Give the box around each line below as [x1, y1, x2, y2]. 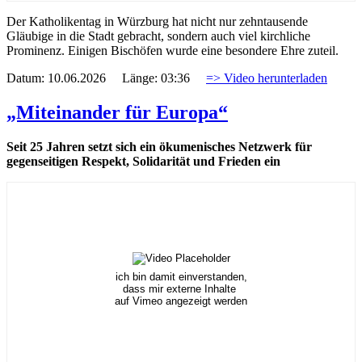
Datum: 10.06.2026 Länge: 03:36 [6, 71, 206, 86]
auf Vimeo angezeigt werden [115, 295, 247, 308]
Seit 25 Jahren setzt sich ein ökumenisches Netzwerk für [6, 140, 312, 154]
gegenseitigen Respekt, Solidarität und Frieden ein [6, 154, 280, 169]
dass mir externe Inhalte [123, 283, 239, 296]
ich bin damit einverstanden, [115, 271, 247, 284]
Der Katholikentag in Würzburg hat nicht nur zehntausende [6, 15, 308, 29]
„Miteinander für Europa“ [6, 102, 228, 124]
